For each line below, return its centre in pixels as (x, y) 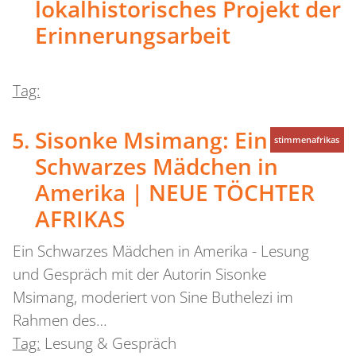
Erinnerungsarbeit (132, 35)
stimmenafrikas (307, 139)
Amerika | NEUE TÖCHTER (174, 193)
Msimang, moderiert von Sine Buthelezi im (153, 298)
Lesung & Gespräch (110, 344)
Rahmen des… (60, 321)
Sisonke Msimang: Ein (151, 140)
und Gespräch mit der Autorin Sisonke (139, 275)
